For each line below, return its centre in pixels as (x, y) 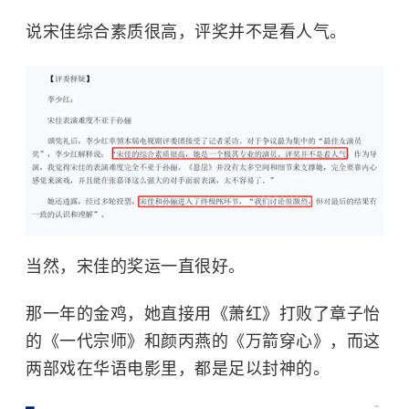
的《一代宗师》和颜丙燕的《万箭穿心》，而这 (203, 342)
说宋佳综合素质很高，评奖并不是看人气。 (186, 32)
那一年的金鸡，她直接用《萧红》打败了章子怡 (203, 315)
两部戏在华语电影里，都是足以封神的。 (178, 369)
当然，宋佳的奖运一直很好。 (136, 267)
